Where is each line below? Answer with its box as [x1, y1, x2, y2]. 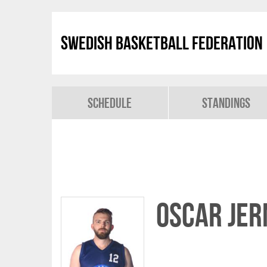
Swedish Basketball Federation [61, 32, 263, 54]
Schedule [88, 95, 132, 111]
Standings [202, 95, 251, 111]
